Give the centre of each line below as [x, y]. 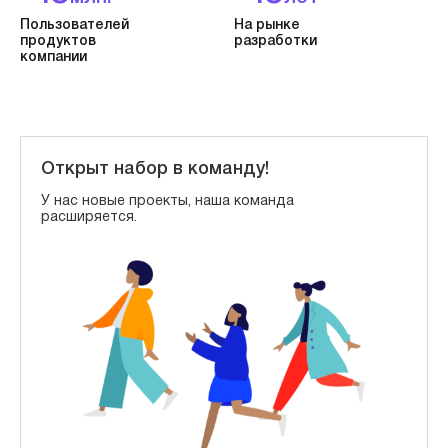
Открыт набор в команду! [155, 169]
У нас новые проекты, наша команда [167, 201]
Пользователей [74, 25]
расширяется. [89, 217]
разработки [275, 41]
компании [53, 57]
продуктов [58, 41]
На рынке [267, 25]
